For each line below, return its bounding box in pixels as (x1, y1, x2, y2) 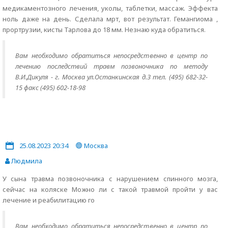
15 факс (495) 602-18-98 (15, 83, 85, 92)
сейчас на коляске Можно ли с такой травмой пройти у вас (3, 185, 218, 194)
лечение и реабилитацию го (3, 195, 95, 205)
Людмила (10, 156, 42, 165)
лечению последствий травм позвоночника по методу (15, 62, 208, 71)
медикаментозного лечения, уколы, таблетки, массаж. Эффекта (3, 4, 218, 13)
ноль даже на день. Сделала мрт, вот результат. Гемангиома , (3, 14, 218, 23)
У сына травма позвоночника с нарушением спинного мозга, (3, 174, 218, 183)
